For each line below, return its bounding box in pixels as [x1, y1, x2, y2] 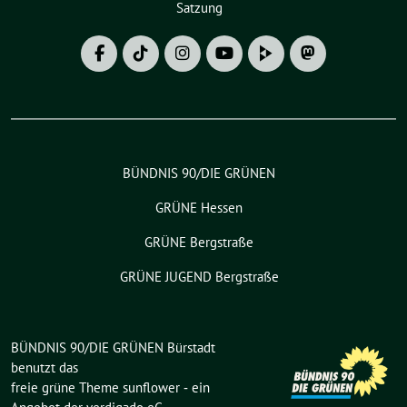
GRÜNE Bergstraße [144, 233, 253, 252]
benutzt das [11, 359, 78, 377]
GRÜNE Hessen [155, 199, 243, 217]
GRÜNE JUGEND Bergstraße [119, 268, 279, 286]
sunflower [123, 379, 180, 397]
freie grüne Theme [11, 379, 123, 397]
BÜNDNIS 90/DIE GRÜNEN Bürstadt [11, 339, 215, 357]
